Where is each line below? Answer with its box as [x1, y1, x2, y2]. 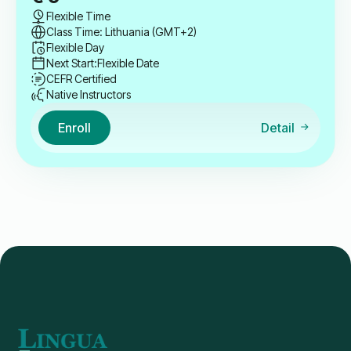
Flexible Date [97, 56, 159, 71]
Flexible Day [46, 41, 104, 55]
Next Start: [46, 56, 97, 71]
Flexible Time [46, 9, 110, 24]
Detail [260, 120, 295, 136]
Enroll [58, 119, 91, 136]
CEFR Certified [46, 72, 117, 86]
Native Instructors [46, 88, 131, 102]
